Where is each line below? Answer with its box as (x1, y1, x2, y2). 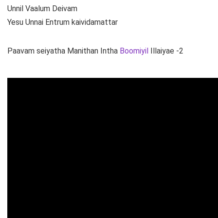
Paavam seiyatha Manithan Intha (7, 46, 120, 56)
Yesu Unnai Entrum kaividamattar (7, 18, 118, 27)
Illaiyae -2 (148, 46, 183, 56)
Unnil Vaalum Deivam (7, 4, 77, 14)
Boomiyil (120, 46, 148, 56)
